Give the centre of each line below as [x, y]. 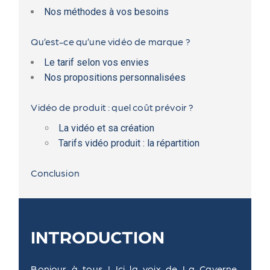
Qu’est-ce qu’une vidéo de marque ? [111, 41]
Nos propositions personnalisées [115, 77]
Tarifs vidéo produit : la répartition [129, 143]
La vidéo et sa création [107, 128]
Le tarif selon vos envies [97, 62]
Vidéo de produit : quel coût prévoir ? [112, 107]
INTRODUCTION [100, 236]
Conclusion [55, 173]
